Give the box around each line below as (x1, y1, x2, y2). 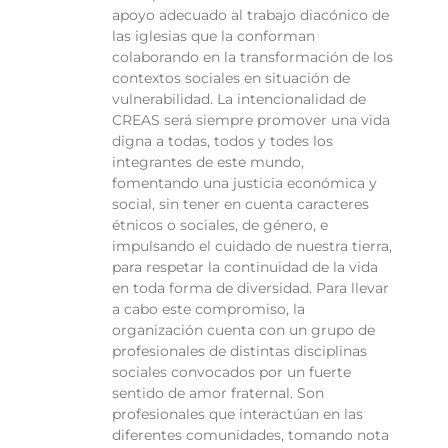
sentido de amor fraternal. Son (112, 384, 324, 403)
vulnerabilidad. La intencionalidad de (112, 90, 366, 109)
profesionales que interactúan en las (112, 405, 363, 424)
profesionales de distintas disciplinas (112, 342, 367, 361)
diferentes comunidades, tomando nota (112, 426, 389, 445)
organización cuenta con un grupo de (112, 321, 375, 340)
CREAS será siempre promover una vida (112, 111, 390, 130)
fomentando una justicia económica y (112, 174, 377, 193)
